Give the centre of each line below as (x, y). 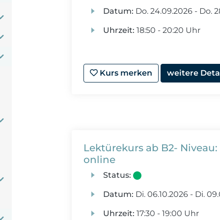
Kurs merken (125, 73)
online (100, 160)
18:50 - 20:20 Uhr (167, 30)
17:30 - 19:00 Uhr (166, 213)
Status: (117, 175)
